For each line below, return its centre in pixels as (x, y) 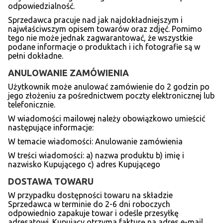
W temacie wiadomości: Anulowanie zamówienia (95, 141)
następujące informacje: (51, 127)
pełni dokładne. (36, 56)
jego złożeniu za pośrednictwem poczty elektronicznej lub (111, 95)
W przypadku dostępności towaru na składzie (90, 195)
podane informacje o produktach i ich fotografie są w (104, 47)
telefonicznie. (32, 104)
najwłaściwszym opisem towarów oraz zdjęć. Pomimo (105, 29)
